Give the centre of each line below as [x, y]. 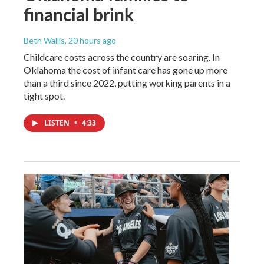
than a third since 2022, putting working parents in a [127, 82]
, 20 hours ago [90, 40]
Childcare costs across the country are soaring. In [122, 57]
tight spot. [44, 95]
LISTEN [58, 123]
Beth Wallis [44, 40]
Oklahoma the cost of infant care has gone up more [126, 70]
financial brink [79, 14]
